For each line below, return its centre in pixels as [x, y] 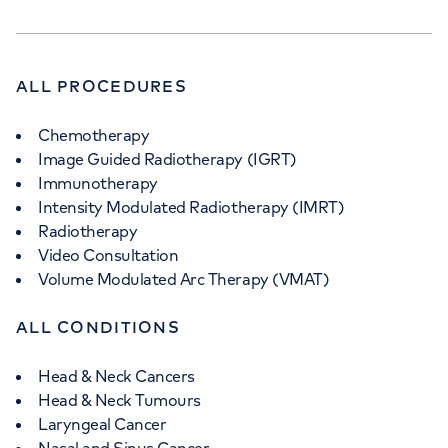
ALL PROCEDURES [101, 86]
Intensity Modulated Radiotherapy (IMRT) [191, 207]
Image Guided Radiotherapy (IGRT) [167, 159]
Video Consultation [108, 255]
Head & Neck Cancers [116, 376]
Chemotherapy [94, 135]
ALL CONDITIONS [98, 327]
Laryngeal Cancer [102, 424]
